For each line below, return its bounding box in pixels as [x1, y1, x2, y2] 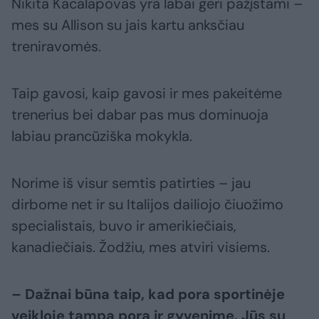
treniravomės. [11, 37, 101, 56]
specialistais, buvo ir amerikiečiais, [11, 216, 236, 236]
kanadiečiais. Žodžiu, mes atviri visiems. [11, 238, 270, 257]
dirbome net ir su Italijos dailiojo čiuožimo [11, 195, 283, 214]
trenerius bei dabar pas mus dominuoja [11, 105, 268, 125]
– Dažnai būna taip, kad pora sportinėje [11, 285, 285, 304]
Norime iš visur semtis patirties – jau [11, 174, 251, 193]
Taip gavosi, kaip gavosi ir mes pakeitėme [11, 84, 282, 103]
